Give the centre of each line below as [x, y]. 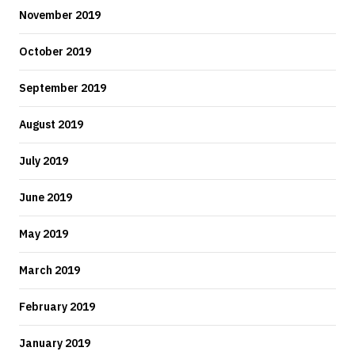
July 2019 [44, 161]
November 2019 [60, 15]
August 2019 [51, 124]
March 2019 [50, 270]
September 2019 [63, 88]
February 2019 [57, 307]
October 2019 [55, 52]
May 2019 [44, 234]
